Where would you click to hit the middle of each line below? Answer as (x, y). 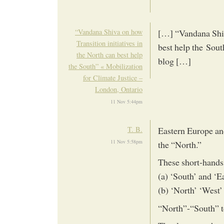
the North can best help (109, 54)
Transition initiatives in (109, 43)
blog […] (174, 61)
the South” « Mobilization (105, 66)
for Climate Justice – (113, 77)
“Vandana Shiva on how (109, 31)
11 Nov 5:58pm (126, 142)
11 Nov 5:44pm (126, 101)
